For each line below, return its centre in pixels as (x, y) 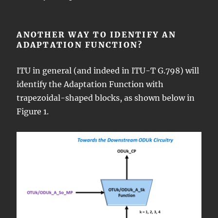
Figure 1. (33, 111)
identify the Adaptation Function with (90, 84)
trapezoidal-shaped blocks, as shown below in (106, 98)
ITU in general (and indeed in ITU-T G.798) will (108, 70)
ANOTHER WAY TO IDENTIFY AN (96, 34)
